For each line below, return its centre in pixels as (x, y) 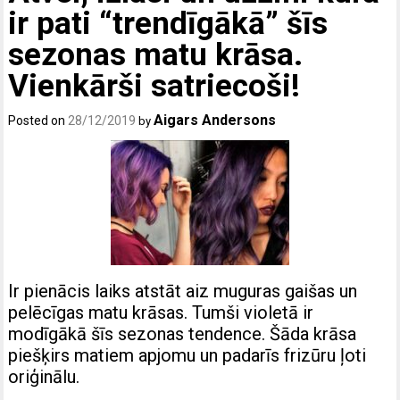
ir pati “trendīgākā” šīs (168, 23)
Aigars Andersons (215, 120)
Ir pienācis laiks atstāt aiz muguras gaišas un (183, 291)
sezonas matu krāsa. (156, 54)
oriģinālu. (44, 376)
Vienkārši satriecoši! (154, 86)
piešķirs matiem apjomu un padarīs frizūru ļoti (187, 355)
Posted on (38, 120)
